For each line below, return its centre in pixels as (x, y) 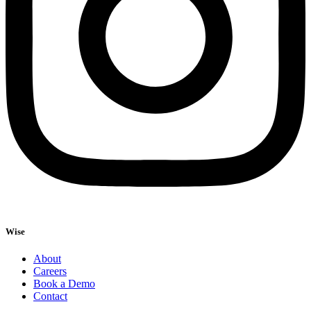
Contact (50, 296)
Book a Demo (64, 284)
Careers (50, 271)
